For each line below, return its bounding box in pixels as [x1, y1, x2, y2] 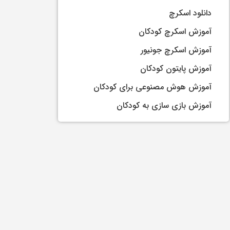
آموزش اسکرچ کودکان [139, 25, 212, 38]
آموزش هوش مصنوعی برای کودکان [93, 80, 212, 93]
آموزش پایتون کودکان [140, 62, 212, 75]
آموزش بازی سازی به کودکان [117, 99, 212, 112]
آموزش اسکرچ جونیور [141, 43, 212, 56]
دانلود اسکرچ [169, 6, 212, 20]
